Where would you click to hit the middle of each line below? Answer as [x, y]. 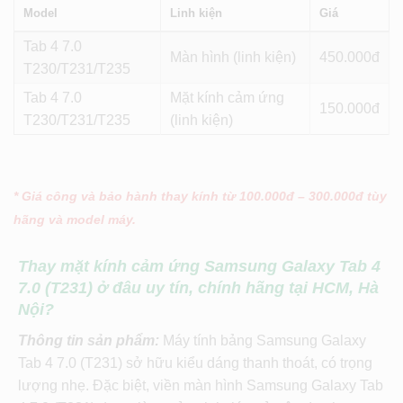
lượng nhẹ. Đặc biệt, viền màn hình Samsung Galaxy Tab [201, 386]
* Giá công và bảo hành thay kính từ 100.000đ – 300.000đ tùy [200, 197]
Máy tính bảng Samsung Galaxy [264, 341]
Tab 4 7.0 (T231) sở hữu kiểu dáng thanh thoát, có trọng [195, 363]
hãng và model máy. [75, 220]
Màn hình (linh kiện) [233, 58]
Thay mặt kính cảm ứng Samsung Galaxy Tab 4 [199, 267]
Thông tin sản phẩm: [90, 341]
